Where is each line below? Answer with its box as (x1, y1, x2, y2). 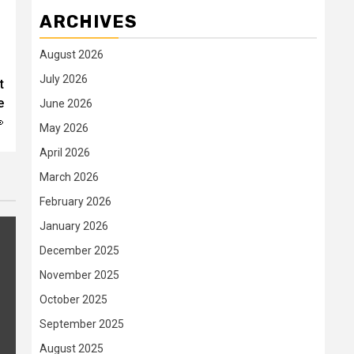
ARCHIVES (40, 11, 137, 32)
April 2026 (40, 146, 90, 159)
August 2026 (40, 48, 104, 61)
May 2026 (40, 122, 88, 134)
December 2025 (40, 244, 119, 257)
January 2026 (40, 220, 108, 232)
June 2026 (40, 97, 92, 110)
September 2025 (40, 318, 124, 330)
